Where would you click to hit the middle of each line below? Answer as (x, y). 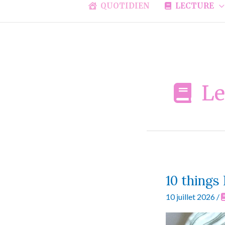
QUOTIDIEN (125, 6)
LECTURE (194, 6)
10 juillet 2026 (191, 197)
